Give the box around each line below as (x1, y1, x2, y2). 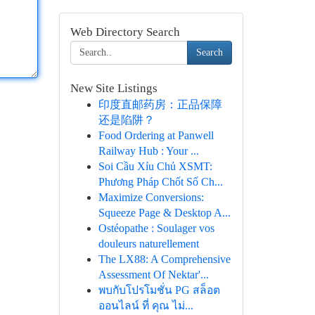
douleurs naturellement (98, 238, 199, 250)
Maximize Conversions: (98, 191, 204, 203)
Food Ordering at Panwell (98, 129, 214, 141)
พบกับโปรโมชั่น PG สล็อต (98, 284, 220, 296)
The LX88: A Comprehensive (98, 253, 231, 265)
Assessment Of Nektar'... (98, 269, 209, 281)
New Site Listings (70, 82, 157, 95)
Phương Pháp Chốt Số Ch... (98, 176, 223, 188)
